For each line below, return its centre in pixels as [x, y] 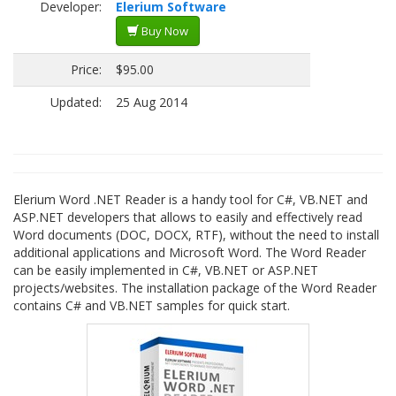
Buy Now [164, 31]
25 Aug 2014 [152, 102]
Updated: [76, 102]
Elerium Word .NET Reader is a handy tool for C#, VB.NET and [190, 199]
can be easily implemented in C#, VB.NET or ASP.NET [166, 270]
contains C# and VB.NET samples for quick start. [152, 305]
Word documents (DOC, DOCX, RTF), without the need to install [196, 235]
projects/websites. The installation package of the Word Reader [195, 288]
